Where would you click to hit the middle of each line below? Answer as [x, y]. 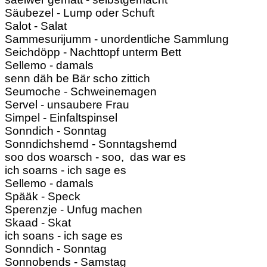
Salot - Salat [36, 26]
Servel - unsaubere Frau [67, 104]
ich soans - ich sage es [64, 235]
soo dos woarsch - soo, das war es [95, 157]
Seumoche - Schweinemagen [81, 91]
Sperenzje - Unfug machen [74, 209]
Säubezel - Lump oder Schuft [80, 13]
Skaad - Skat [38, 222]
